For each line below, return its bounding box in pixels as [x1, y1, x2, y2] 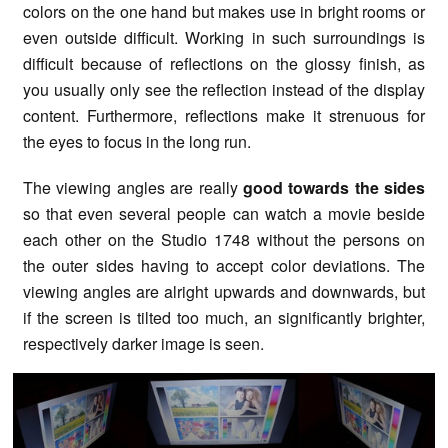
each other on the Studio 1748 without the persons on [23, 227, 425, 251]
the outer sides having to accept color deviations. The [23, 253, 425, 277]
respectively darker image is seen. [23, 331, 264, 355]
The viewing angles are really [23, 175, 243, 199]
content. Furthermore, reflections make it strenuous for [23, 104, 425, 128]
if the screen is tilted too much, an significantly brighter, [23, 305, 425, 329]
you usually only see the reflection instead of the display [23, 78, 425, 102]
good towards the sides [242, 175, 425, 199]
